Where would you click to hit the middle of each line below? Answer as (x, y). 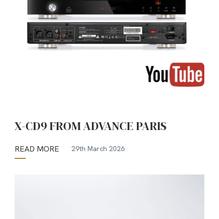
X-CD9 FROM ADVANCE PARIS (91, 126)
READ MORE (37, 149)
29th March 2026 (98, 149)
